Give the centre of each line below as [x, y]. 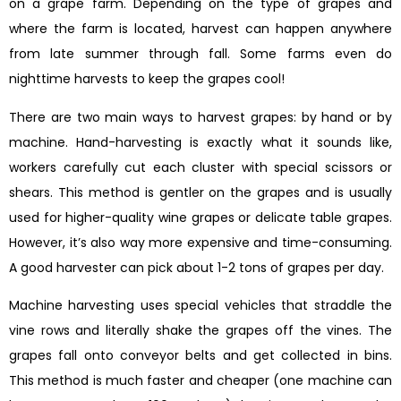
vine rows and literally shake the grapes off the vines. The [200, 331]
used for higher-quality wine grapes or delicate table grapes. [200, 217]
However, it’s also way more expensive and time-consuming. [200, 242]
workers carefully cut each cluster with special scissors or [200, 167]
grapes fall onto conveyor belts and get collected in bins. [200, 356]
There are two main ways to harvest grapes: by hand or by [200, 117]
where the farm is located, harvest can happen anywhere [200, 29]
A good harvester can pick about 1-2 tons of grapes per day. [196, 267]
